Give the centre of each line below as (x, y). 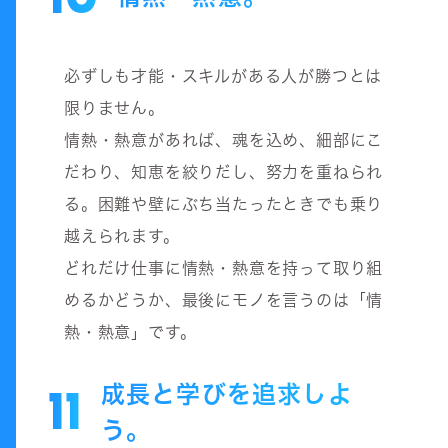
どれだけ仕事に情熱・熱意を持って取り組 (224, 267)
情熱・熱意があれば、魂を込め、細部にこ (224, 139)
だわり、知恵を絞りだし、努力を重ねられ (224, 171)
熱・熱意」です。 (130, 331)
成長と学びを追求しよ (226, 393)
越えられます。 (122, 235)
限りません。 (114, 107)
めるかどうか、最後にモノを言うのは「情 (224, 299)
